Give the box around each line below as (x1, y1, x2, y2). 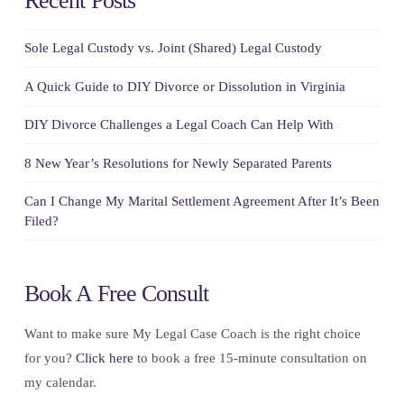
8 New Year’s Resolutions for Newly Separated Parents (23, 155, 332, 170)
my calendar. (23, 374, 96, 390)
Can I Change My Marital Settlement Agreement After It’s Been (23, 194, 380, 209)
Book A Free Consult (23, 280, 208, 308)
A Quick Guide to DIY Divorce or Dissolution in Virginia (23, 78, 345, 94)
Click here (75, 350, 133, 365)
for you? (23, 350, 76, 365)
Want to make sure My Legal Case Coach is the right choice (23, 326, 361, 341)
